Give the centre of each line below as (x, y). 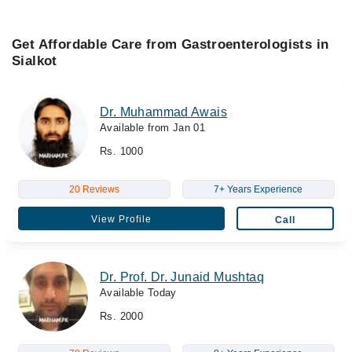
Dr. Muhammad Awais (164, 112)
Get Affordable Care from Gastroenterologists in (170, 44)
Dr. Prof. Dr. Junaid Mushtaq (182, 277)
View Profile (121, 219)
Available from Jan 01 (153, 128)
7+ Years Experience (258, 189)
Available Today (138, 292)
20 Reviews (94, 189)
